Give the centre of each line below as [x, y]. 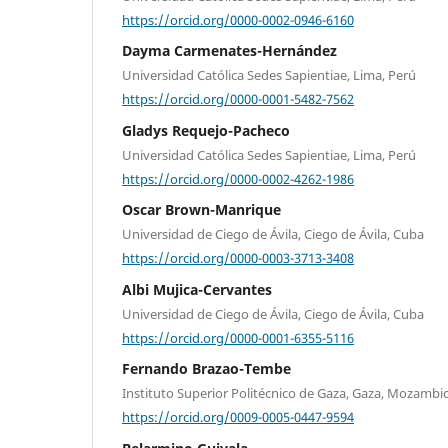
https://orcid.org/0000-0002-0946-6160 [238, 19]
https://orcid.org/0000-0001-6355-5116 [238, 337]
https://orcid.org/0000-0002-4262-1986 [238, 178]
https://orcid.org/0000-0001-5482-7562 [238, 98]
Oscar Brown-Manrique [201, 210]
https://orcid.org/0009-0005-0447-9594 [238, 416]
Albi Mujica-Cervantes [197, 289]
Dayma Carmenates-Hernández [229, 51]
